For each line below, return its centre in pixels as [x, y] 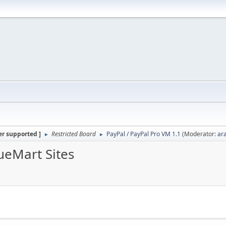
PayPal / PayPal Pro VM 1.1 [144, 134]
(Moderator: [200, 134]
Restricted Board [74, 134]
